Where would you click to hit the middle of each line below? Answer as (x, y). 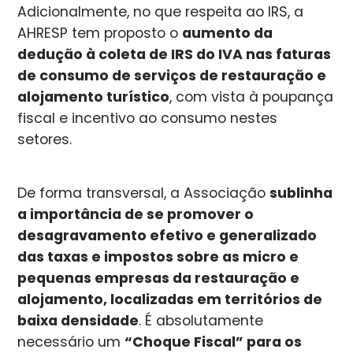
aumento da (228, 33)
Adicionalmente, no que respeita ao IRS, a (161, 11)
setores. (45, 139)
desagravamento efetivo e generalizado (167, 236)
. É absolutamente (201, 321)
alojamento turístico (94, 97)
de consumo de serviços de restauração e (172, 75)
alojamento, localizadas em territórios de (170, 300)
